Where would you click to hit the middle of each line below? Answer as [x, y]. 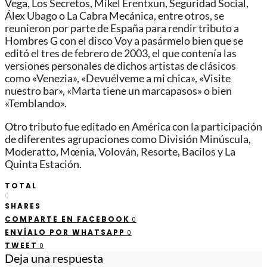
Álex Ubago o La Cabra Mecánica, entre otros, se [114, 16]
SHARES [23, 206]
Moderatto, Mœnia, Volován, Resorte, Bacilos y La [120, 151]
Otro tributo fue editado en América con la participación [133, 126]
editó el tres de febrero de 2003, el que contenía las [121, 54]
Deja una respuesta [54, 258]
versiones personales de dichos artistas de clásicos [120, 66]
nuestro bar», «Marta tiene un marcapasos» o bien [118, 91]
